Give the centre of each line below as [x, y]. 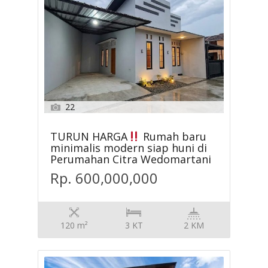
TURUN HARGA [89, 136]
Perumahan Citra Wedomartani [131, 159]
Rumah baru [173, 136]
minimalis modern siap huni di [129, 147]
